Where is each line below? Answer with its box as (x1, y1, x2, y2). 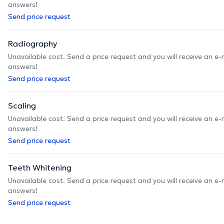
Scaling (8, 100, 36, 110)
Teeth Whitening (8, 162, 71, 172)
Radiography (8, 38, 57, 48)
